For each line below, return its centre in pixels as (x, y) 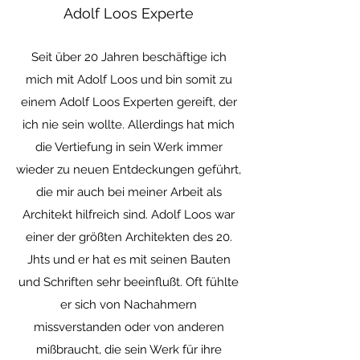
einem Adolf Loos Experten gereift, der (129, 102)
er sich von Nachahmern (129, 305)
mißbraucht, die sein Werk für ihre (129, 350)
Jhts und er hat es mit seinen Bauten (129, 260)
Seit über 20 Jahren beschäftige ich (129, 57)
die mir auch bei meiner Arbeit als (129, 192)
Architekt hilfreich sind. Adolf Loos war (129, 215)
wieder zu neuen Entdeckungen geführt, (129, 170)
